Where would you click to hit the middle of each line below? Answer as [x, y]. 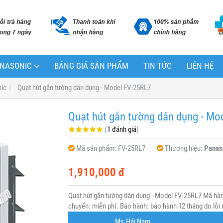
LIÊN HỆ [200, 66]
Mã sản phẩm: [97, 148]
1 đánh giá [121, 129]
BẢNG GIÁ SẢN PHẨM [91, 66]
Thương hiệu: [184, 148]
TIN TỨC [158, 66]
